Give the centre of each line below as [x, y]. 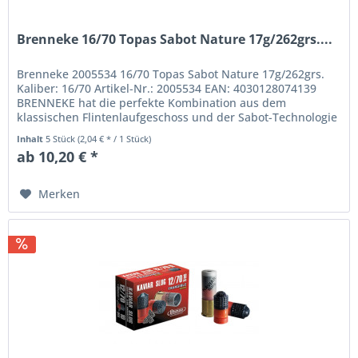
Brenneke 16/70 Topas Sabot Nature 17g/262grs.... [175, 39]
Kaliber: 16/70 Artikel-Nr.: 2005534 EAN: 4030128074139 [167, 88]
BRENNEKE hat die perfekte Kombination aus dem [152, 102]
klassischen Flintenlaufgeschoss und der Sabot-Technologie [177, 117]
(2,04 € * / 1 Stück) [115, 138]
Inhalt [32, 138]
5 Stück [62, 138]
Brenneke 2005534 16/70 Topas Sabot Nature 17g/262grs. [171, 74]
